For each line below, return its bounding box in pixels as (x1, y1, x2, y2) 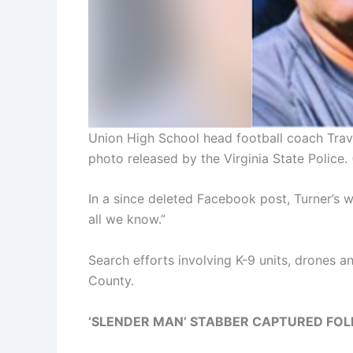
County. (88, 273, 134, 289)
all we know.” (88, 211, 165, 228)
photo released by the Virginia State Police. (88, 150, 347, 166)
